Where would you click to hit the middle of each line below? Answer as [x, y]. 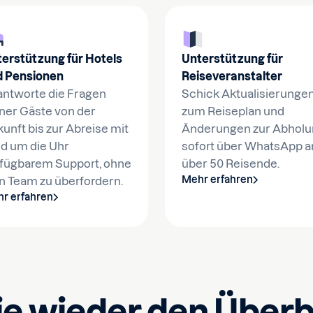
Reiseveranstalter [232, 76]
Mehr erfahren [217, 180]
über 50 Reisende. [231, 163]
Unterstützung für [232, 59]
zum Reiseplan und [233, 111]
